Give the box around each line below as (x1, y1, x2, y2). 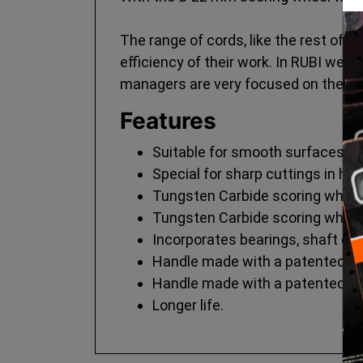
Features (120, 107, 216, 135)
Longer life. (152, 297, 224, 314)
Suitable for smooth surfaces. (152, 143, 348, 161)
